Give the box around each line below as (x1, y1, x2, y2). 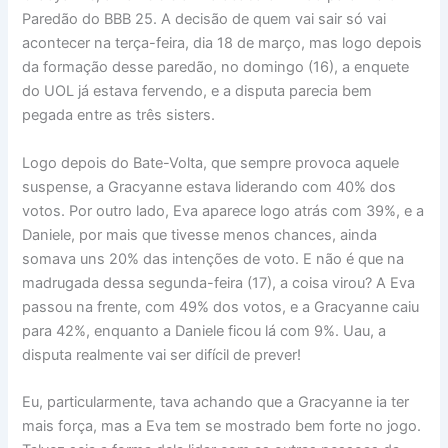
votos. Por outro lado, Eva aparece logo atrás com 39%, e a (22, 201, 425, 220)
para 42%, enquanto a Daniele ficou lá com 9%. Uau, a (22, 321, 387, 340)
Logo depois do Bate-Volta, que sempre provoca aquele (22, 153, 400, 172)
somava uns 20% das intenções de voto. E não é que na (22, 249, 405, 268)
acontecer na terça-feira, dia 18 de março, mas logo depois (22, 34, 423, 53)
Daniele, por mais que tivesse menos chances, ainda (22, 225, 378, 244)
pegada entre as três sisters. (22, 106, 216, 125)
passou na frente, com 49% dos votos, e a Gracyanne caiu (22, 297, 420, 316)
